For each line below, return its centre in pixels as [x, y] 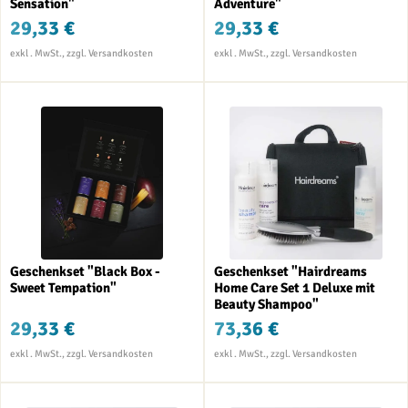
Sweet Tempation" [63, 287]
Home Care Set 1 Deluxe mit [295, 287]
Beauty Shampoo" [266, 304]
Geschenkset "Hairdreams [291, 271]
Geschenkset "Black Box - [85, 271]
